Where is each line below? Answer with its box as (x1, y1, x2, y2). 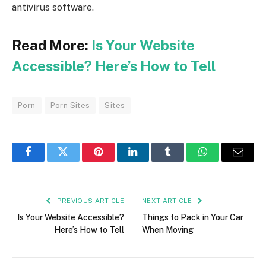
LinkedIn (132, 155, 172, 166)
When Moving (142, 224, 194, 235)
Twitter (62, 155, 93, 166)
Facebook (27, 155, 69, 166)
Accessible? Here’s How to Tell (12, 57, 216, 74)
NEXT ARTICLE (142, 197, 194, 204)
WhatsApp (202, 155, 248, 166)
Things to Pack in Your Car (142, 212, 243, 222)
